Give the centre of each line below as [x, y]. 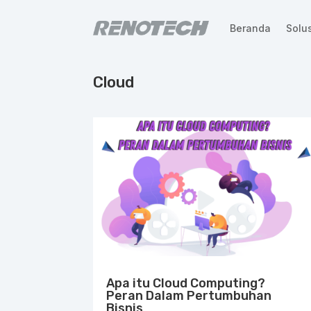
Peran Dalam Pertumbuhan [189, 295]
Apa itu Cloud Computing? [186, 283]
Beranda [250, 28]
